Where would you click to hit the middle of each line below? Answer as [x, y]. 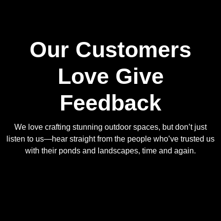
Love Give [110, 76]
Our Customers [110, 50]
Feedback [110, 103]
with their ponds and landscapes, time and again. [110, 151]
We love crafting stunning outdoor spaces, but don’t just [110, 127]
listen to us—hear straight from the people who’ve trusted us [110, 139]
